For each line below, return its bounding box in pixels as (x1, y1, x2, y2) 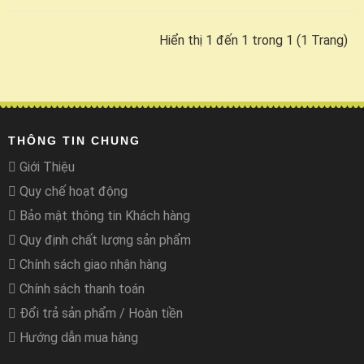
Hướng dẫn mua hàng (16, 330, 138, 346)
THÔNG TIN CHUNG (8, 134, 141, 148)
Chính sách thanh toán (16, 281, 145, 297)
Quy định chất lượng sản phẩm (16, 232, 191, 249)
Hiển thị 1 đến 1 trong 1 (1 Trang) (159, 32, 348, 49)
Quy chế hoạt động (16, 184, 128, 200)
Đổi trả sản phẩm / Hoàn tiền (16, 305, 183, 322)
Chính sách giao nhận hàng (16, 257, 167, 273)
